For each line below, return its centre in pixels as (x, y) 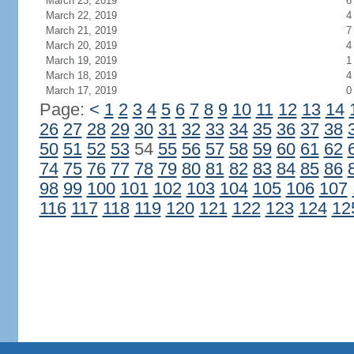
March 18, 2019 (81, 75)
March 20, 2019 (81, 45)
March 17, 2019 (81, 90)
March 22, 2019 (81, 15)
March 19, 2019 (81, 60)
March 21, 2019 (81, 30)
